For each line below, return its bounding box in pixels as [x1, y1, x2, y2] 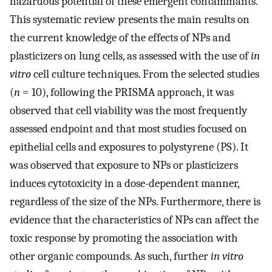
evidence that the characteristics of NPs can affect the [10, 213, 259, 227]
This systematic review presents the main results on [10, 13, 250, 27]
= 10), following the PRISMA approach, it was [20, 86, 234, 100]
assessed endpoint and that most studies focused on [10, 122, 247, 136]
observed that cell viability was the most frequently [10, 104, 247, 118]
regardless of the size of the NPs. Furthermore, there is [10, 195, 260, 209]
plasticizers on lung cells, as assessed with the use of [10, 49, 251, 63]
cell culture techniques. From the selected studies [31, 67, 259, 81]
